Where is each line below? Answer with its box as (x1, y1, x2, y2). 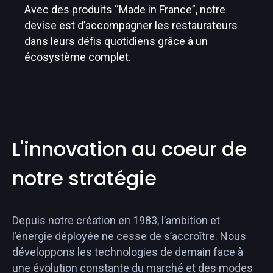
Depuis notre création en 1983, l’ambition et (12, 213, 220, 227)
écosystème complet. (24, 50, 131, 63)
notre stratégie (12, 164, 157, 192)
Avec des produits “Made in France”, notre (24, 2, 225, 16)
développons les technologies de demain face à (12, 245, 243, 258)
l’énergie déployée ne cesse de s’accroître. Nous (12, 229, 246, 243)
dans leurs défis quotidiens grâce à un (24, 34, 208, 48)
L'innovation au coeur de (12, 135, 247, 163)
